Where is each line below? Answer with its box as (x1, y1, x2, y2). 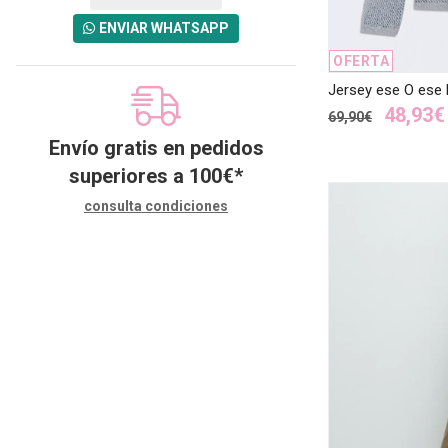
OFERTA (333, 52, 389, 69)
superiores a (69, 163, 189, 188)
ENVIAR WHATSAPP (99, 19, 229, 36)
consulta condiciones (84, 197, 228, 214)
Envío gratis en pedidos (48, 135, 264, 160)
